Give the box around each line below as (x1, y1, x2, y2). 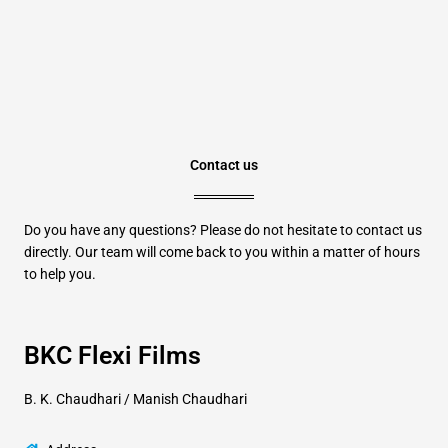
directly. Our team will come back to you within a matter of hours (23, 244, 420, 261)
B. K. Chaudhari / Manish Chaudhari (23, 390, 247, 407)
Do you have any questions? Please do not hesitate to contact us (23, 222, 422, 239)
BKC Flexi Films (23, 340, 201, 370)
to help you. (23, 266, 96, 283)
